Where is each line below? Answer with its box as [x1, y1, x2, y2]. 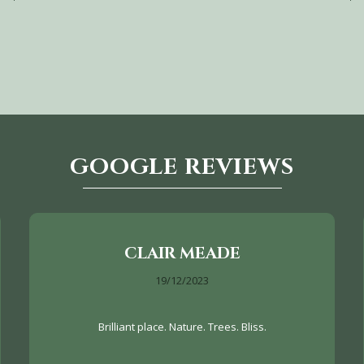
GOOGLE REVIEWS [70, 152, 294, 183]
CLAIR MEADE [123, 241, 240, 264]
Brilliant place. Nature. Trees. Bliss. [97, 318, 266, 334]
